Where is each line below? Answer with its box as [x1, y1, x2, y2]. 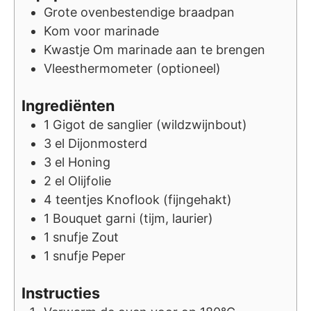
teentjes [56, 192, 103, 208]
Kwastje [44, 42, 93, 58]
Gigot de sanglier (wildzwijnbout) [53, 117, 247, 133]
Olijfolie [68, 174, 111, 189]
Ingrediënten [22, 96, 115, 115]
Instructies [22, 284, 100, 303]
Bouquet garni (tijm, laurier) [53, 211, 213, 226]
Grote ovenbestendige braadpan [44, 5, 235, 20]
